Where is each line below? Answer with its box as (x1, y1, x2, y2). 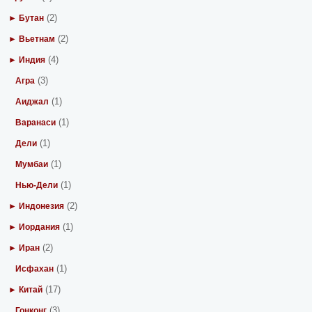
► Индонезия (8, 201, 65, 211)
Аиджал (15, 97, 49, 107)
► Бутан (8, 13, 45, 23)
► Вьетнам (8, 34, 56, 44)
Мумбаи (15, 159, 49, 169)
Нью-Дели (15, 180, 58, 190)
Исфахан (15, 264, 54, 274)
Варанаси (15, 118, 56, 127)
